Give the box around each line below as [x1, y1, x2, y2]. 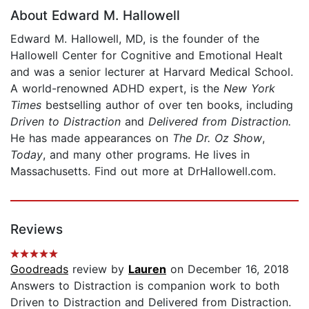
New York [223, 81, 275, 95]
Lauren [128, 261, 166, 276]
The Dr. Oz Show [172, 130, 262, 145]
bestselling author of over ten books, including [46, 97, 293, 112]
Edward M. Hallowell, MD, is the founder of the [10, 31, 259, 46]
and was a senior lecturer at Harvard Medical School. [10, 64, 293, 79]
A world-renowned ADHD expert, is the [10, 81, 223, 95]
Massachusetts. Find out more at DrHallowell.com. [10, 163, 276, 178]
